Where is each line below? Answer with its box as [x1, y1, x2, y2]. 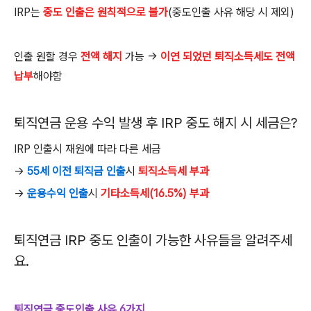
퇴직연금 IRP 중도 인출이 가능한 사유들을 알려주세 [14, 232, 292, 249]
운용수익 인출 [27, 187, 88, 200]
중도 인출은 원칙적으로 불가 [40, 6, 168, 19]
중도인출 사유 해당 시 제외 [172, 6, 290, 19]
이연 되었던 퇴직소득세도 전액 [160, 50, 295, 63]
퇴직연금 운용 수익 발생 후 [14, 115, 161, 131]
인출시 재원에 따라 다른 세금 [33, 142, 161, 155]
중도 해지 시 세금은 [186, 115, 291, 131]
